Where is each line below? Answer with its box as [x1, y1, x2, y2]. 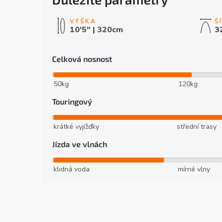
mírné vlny [178, 165, 211, 174]
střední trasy [176, 122, 217, 132]
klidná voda [54, 165, 90, 174]
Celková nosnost [52, 54, 112, 64]
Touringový [52, 97, 92, 107]
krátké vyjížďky [54, 122, 99, 132]
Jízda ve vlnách [52, 139, 107, 149]
